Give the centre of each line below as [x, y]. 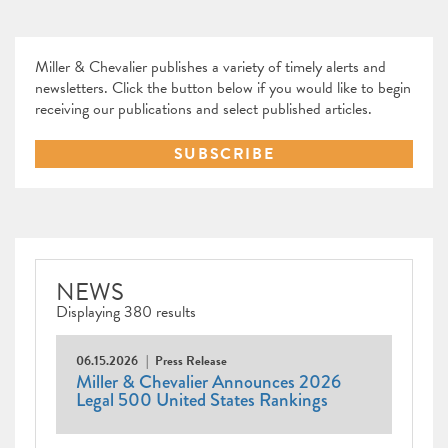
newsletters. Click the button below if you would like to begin [223, 88]
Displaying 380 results [126, 312]
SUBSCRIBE [224, 154]
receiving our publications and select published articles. [203, 109]
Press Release [191, 361]
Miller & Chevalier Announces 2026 [208, 382]
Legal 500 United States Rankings [202, 400]
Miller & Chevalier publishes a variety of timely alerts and [210, 67]
